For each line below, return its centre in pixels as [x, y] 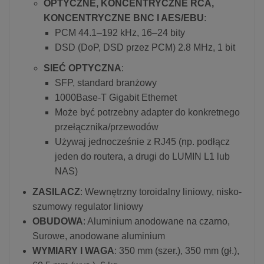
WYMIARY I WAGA [73, 250]
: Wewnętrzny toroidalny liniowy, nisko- [161, 192]
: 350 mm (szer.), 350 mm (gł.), [177, 250]
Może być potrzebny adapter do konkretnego [147, 112]
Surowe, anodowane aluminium [99, 236]
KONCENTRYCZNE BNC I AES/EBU [124, 18]
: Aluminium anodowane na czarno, [156, 221]
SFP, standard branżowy [106, 82]
